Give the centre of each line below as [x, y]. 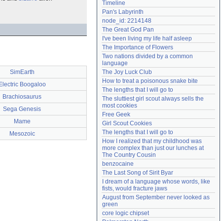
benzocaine [118, 164]
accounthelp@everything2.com [171, 7]
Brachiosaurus [22, 97]
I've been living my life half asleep [147, 38]
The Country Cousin [129, 155]
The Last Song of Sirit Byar [138, 173]
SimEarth [22, 72]
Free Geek [116, 114]
